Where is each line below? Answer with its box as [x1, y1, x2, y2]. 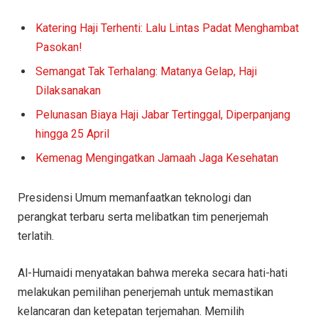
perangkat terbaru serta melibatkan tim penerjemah [18, 210, 268, 224]
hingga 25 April [35, 127, 109, 141]
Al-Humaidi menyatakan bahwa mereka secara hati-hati [18, 265, 287, 280]
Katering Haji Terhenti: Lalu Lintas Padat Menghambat [35, 21, 299, 35]
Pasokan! [35, 40, 82, 55]
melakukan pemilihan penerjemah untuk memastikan [18, 285, 273, 299]
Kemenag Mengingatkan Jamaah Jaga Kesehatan [35, 151, 278, 165]
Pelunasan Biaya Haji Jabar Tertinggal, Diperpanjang [35, 108, 290, 122]
